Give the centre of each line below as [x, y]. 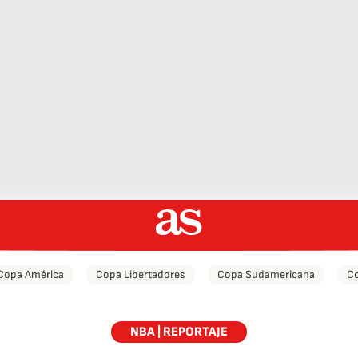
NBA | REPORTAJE [179, 332]
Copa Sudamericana [266, 274]
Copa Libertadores [141, 274]
